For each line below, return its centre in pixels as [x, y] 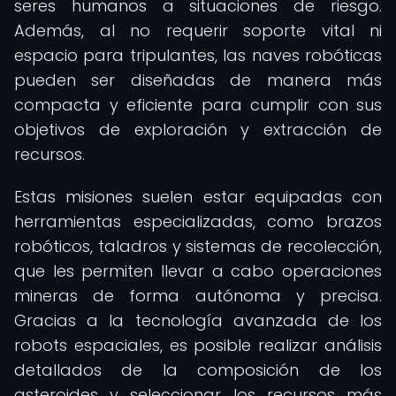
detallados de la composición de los [198, 370]
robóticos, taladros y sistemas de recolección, [198, 246]
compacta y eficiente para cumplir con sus [198, 105]
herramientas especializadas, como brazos [198, 221]
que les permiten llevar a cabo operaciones [198, 271]
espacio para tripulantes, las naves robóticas [198, 55]
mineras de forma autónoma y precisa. [198, 296]
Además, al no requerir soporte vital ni [198, 30]
